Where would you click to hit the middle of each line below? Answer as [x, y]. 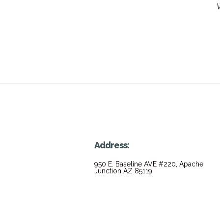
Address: [112, 145]
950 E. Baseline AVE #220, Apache [149, 164]
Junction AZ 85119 [123, 171]
